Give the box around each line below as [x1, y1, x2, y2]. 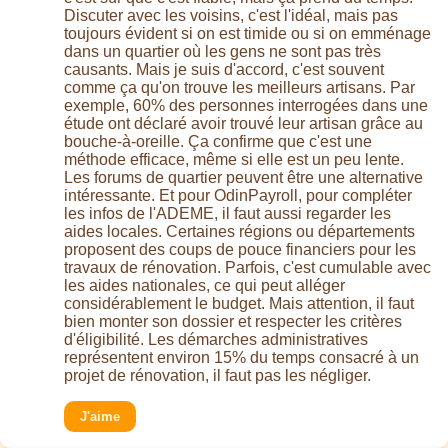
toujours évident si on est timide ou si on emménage [64, 25, 431, 43]
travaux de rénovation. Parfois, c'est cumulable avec [64, 259, 431, 277]
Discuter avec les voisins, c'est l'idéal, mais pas [64, 7, 398, 25]
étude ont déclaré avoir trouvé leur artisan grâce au [64, 115, 423, 133]
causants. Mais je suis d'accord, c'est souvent [64, 61, 384, 79]
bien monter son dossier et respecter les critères [64, 313, 402, 331]
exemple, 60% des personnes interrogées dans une [64, 97, 428, 115]
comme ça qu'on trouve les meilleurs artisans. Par [64, 79, 415, 97]
